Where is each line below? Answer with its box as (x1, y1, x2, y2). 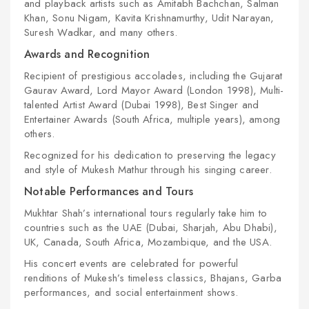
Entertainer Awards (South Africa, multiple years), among (24, 112, 281, 127)
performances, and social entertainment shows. (24, 285, 239, 300)
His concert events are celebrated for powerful (24, 256, 239, 271)
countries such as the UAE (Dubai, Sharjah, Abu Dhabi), (24, 220, 277, 235)
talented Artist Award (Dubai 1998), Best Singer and (24, 97, 259, 112)
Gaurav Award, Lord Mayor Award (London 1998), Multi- (24, 83, 284, 98)
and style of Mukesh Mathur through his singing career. (24, 162, 272, 177)
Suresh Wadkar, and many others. (24, 25, 178, 40)
